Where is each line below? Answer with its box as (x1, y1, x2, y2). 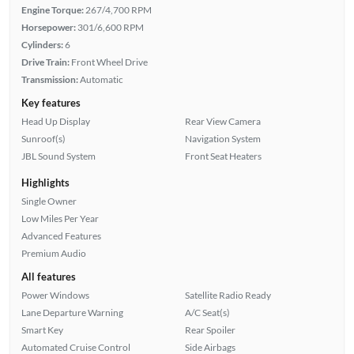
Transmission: (21, 73, 78, 85)
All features (21, 269, 76, 283)
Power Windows (21, 288, 89, 301)
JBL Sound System (21, 149, 96, 162)
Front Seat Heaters (185, 149, 262, 162)
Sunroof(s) (21, 132, 66, 145)
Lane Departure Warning (21, 306, 123, 318)
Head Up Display (21, 115, 90, 127)
